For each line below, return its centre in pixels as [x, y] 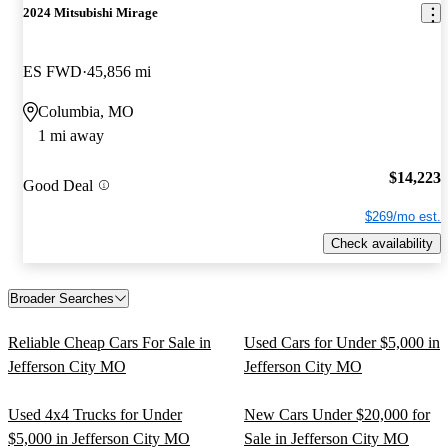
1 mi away [71, 136]
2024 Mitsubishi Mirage [90, 13]
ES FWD [52, 72]
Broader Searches [62, 298]
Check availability [382, 243]
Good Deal [58, 185]
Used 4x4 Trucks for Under [95, 414]
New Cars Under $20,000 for [337, 414]
